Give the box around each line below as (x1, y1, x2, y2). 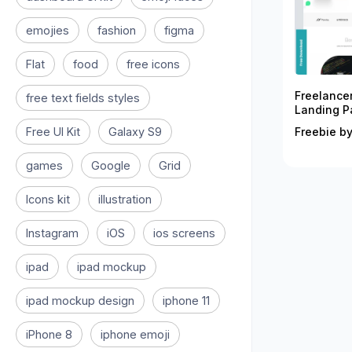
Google (91, 159, 130, 172)
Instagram (26, 226, 79, 240)
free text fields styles (26, 91, 140, 104)
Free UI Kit (26, 125, 80, 138)
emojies (26, 24, 69, 37)
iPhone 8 (26, 328, 72, 341)
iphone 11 (163, 294, 210, 307)
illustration (98, 192, 152, 206)
